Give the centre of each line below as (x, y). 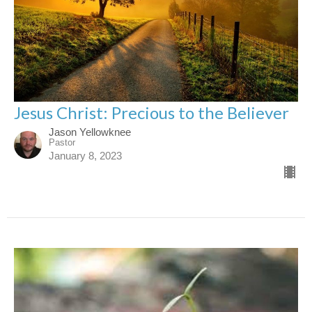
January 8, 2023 (85, 155)
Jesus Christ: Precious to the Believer (151, 112)
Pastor (62, 142)
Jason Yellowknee (90, 132)
